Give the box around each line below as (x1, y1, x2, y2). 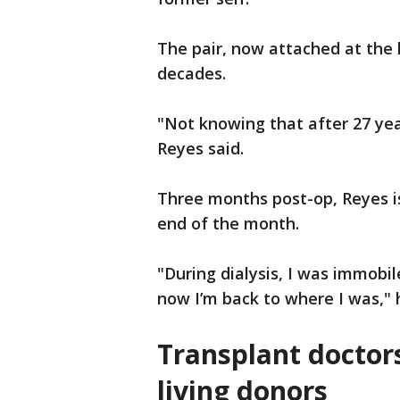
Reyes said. (157, 137, 244, 160)
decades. (157, 62, 226, 85)
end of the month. (157, 212, 299, 235)
